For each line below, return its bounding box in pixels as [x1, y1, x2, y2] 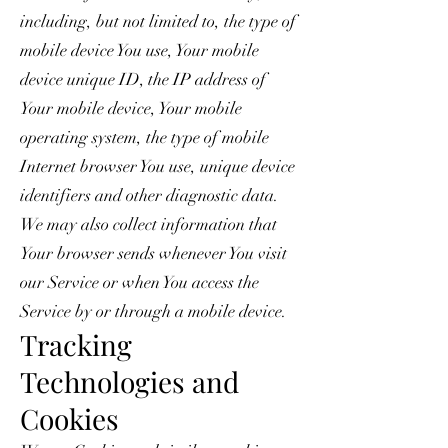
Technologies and [20, 362, 239, 400]
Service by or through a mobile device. [20, 300, 287, 322]
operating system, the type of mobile [20, 126, 269, 148]
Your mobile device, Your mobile [20, 97, 242, 119]
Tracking [20, 325, 132, 363]
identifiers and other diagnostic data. [20, 184, 279, 206]
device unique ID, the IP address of [20, 68, 266, 90]
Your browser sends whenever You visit [20, 242, 287, 264]
